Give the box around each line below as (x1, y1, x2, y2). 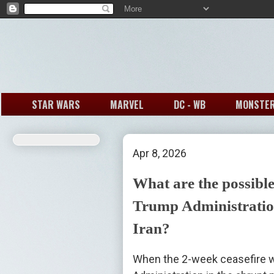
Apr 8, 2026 (133, 147, 187, 160)
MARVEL (110, 97, 144, 112)
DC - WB (174, 97, 206, 112)
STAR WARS (32, 97, 80, 112)
